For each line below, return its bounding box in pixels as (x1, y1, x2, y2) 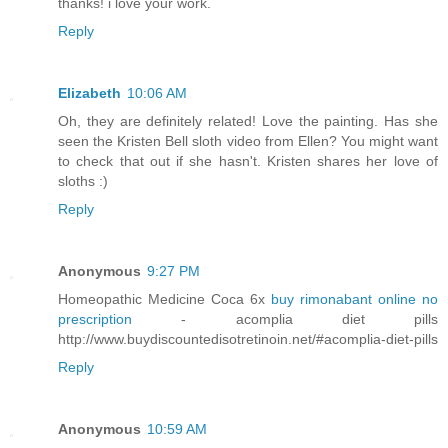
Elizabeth (58, 85, 121, 102)
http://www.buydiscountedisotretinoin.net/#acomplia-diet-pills (58, 331, 438, 348)
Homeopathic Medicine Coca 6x (58, 291, 271, 308)
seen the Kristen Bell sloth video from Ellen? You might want (58, 133, 438, 150)
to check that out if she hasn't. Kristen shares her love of (58, 153, 438, 170)
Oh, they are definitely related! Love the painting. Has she (58, 113, 438, 130)
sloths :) (58, 173, 108, 190)
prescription (58, 311, 182, 328)
